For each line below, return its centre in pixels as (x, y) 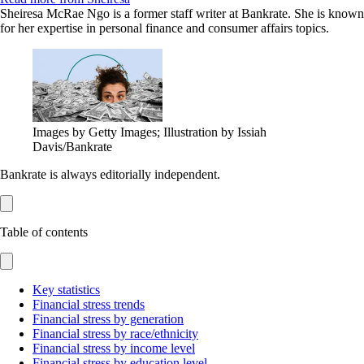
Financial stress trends (89, 304)
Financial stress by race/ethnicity (115, 333)
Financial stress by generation (108, 318)
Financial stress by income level (114, 348)
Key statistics (66, 289)
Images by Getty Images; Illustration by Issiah (149, 132)
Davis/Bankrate (72, 146)
